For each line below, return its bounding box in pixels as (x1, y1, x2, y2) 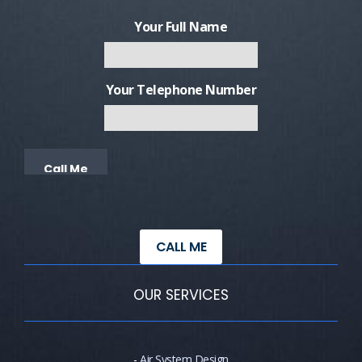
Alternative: (181, 194, 245, 209)
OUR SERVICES (133, 285, 229, 305)
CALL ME (155, 238, 207, 257)
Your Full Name (134, 18, 228, 36)
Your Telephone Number (105, 81, 257, 99)
